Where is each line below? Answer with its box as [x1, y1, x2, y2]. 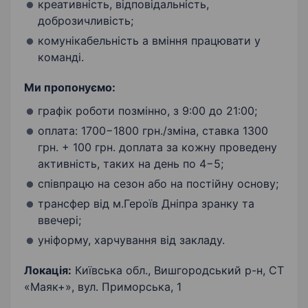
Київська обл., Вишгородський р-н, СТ [71, 263, 284, 278]
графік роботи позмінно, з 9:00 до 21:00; [38, 104, 257, 118]
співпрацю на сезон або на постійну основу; [38, 177, 278, 191]
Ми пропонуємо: [24, 80, 115, 95]
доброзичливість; [38, 14, 133, 28]
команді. [38, 50, 84, 65]
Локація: [24, 263, 71, 278]
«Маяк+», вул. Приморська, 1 [24, 280, 181, 294]
